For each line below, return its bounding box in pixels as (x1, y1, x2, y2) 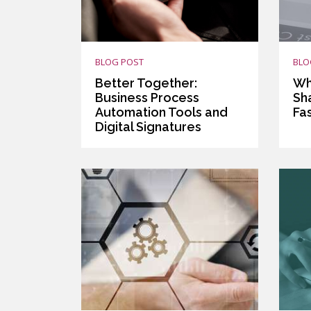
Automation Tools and (95, 104, 228, 119)
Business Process (95, 90, 199, 105)
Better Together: (95, 75, 197, 90)
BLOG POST (95, 55, 144, 68)
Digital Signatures (95, 119, 201, 134)
